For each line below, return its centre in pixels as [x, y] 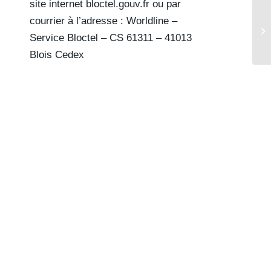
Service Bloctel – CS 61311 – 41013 [110, 38]
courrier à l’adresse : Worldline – [103, 21]
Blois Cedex [57, 55]
